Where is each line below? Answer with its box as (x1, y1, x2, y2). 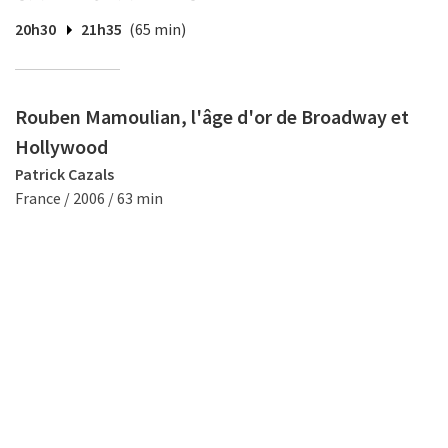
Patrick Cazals (15, 164, 114, 184)
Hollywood (15, 134, 108, 159)
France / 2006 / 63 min (15, 188, 163, 208)
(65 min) (129, 19, 186, 39)
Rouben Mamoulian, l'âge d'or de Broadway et (15, 104, 409, 129)
